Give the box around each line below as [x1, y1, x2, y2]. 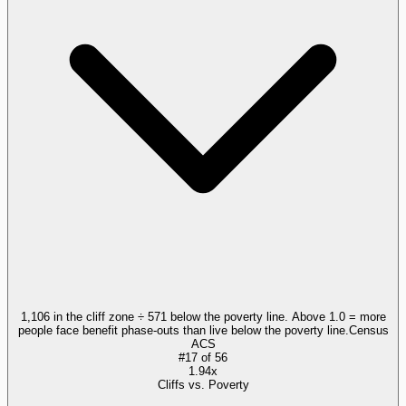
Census [348, 323, 389, 337]
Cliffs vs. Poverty [157, 377, 249, 391]
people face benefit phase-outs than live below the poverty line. [17, 323, 349, 337]
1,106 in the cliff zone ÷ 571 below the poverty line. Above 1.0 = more [20, 309, 386, 324]
